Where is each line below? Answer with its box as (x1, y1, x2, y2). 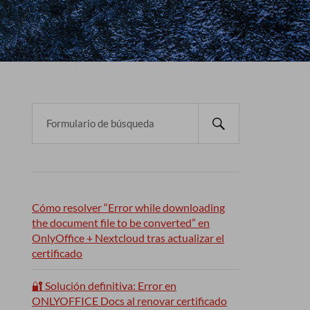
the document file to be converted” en (32, 216, 210, 229)
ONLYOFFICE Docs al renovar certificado (32, 294, 228, 307)
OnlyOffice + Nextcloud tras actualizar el (32, 231, 225, 244)
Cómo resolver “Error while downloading (32, 201, 226, 214)
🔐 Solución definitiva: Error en (32, 279, 177, 292)
